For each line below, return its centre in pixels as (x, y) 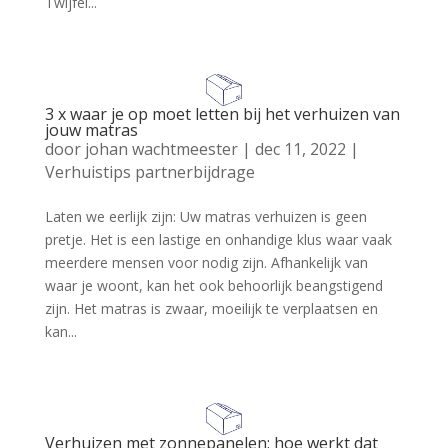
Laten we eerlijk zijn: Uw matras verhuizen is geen (205, 216)
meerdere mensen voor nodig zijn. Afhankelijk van (206, 262)
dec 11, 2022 (300, 148)
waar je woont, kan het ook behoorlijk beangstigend (213, 285)
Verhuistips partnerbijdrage (149, 171)
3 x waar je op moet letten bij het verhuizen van (222, 113)
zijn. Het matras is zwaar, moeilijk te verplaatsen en (211, 308)
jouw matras (91, 129)
